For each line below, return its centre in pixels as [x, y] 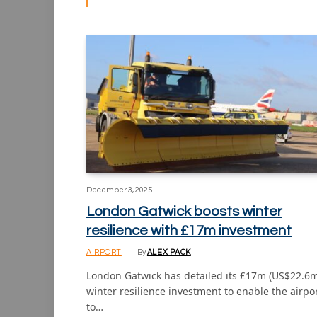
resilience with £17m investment [189, 231]
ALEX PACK [169, 253]
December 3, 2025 [119, 190]
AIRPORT [104, 253]
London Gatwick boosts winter [184, 212]
